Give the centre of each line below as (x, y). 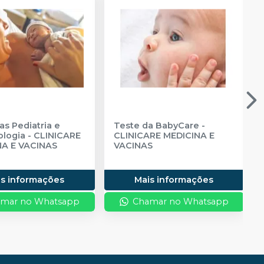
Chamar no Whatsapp (181, 201)
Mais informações (174, 179)
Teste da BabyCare (156, 125)
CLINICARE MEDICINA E (164, 135)
